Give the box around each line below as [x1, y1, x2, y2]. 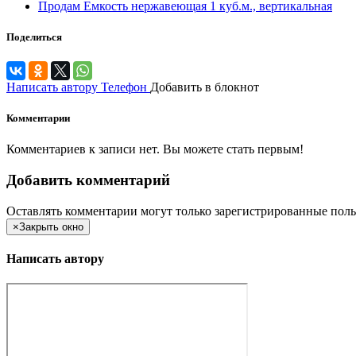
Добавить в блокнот [150, 79, 259, 94]
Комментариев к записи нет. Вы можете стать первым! [6, 142, 304, 157]
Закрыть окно [19, 220, 83, 233]
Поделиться [6, 30, 62, 43]
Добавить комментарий [6, 171, 170, 188]
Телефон [101, 79, 147, 94]
